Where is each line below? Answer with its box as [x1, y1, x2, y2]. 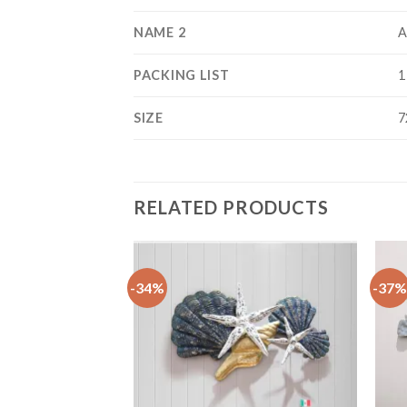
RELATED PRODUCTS [134, 195, 329, 218]
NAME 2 [134, 24, 186, 40]
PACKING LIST [134, 66, 230, 83]
